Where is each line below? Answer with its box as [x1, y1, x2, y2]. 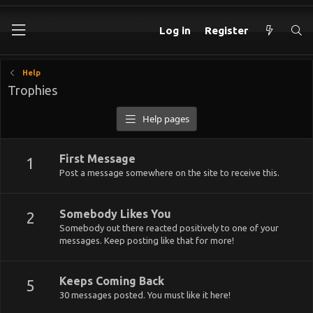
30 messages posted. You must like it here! [59, 289, 231, 300]
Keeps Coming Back [59, 274, 164, 287]
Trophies [8, 83, 57, 97]
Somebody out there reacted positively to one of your [59, 222, 279, 233]
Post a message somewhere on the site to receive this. [59, 168, 279, 178]
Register [205, 24, 249, 36]
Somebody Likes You [59, 207, 171, 220]
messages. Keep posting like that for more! [59, 235, 234, 245]
